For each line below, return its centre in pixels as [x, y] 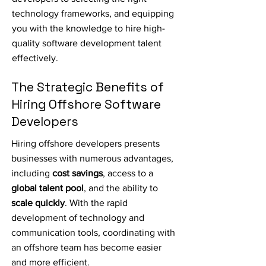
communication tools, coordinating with [93, 232]
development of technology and [78, 218]
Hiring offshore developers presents [85, 143]
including [32, 173]
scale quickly [38, 203]
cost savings [77, 173]
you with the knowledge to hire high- [88, 28]
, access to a [128, 173]
